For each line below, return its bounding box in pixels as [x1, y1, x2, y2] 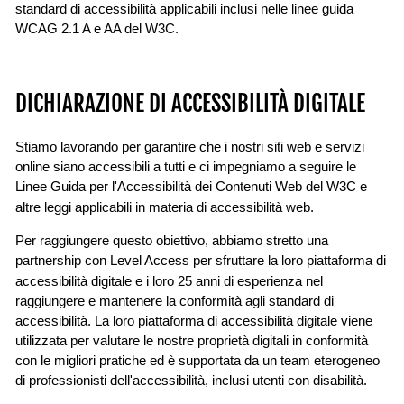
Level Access [110, 253, 189, 268]
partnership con [15, 253, 110, 268]
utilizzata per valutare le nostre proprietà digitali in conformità [15, 334, 368, 348]
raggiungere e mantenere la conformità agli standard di [15, 294, 334, 308]
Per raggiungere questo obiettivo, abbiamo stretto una [15, 234, 328, 248]
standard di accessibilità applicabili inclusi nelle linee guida [15, 2, 353, 16]
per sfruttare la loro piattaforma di [189, 253, 386, 268]
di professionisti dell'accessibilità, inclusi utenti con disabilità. [15, 373, 367, 388]
